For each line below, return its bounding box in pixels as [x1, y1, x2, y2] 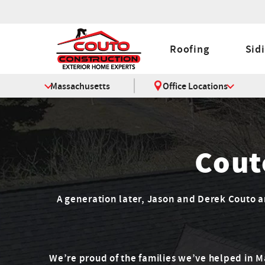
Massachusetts [50, 80, 111, 92]
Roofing [170, 42, 209, 56]
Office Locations [162, 80, 228, 92]
